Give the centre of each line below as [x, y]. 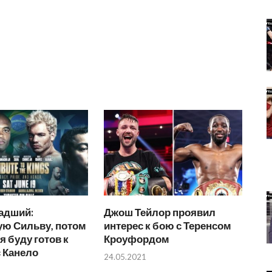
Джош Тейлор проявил [160, 212]
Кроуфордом [137, 239]
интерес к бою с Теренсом [168, 226]
